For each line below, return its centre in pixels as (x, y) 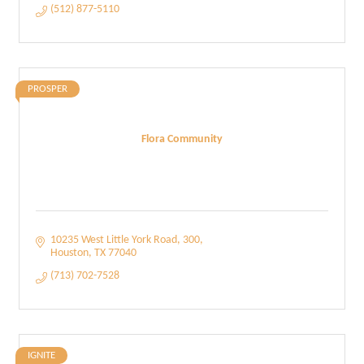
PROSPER (48, 89)
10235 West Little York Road (113, 240)
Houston (69, 253)
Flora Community (182, 139)
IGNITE (41, 355)
